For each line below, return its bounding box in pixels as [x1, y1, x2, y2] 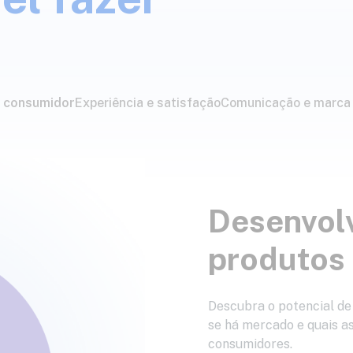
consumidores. [208, 336, 292, 351]
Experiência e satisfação [75, 95, 221, 110]
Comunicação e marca [221, 95, 351, 110]
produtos [208, 240, 345, 277]
